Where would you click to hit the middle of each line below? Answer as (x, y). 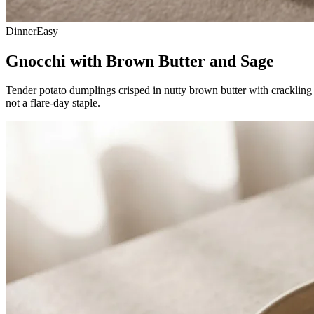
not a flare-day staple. (53, 103)
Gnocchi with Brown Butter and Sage (140, 61)
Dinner (21, 31)
